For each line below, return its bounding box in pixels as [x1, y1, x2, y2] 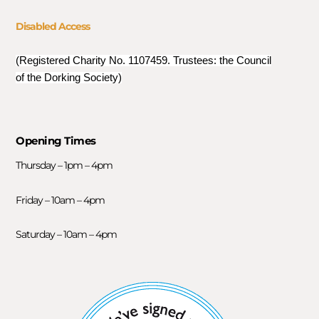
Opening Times [16, 134, 96, 148]
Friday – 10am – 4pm [16, 193, 105, 206]
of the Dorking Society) [16, 72, 122, 84]
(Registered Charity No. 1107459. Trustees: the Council [16, 55, 272, 67]
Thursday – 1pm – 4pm [16, 159, 113, 172]
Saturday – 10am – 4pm [16, 228, 117, 241]
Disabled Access [16, 19, 90, 33]
